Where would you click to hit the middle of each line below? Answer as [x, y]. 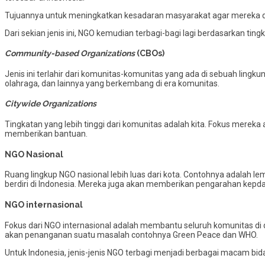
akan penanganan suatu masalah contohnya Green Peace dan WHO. [131, 235]
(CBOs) [150, 54]
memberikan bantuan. [46, 134]
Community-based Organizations [70, 54]
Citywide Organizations [51, 104]
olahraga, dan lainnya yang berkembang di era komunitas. [112, 83]
